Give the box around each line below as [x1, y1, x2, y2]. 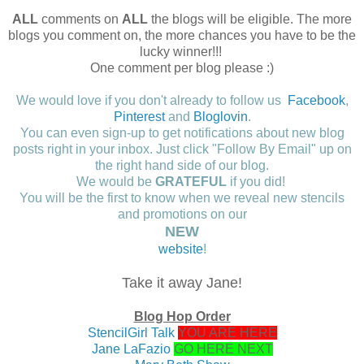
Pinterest [113, 109, 165, 123]
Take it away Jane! [122, 274, 242, 291]
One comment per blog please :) [90, 60, 274, 75]
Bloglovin [193, 109, 248, 123]
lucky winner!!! [139, 44, 225, 58]
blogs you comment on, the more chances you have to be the [8, 28, 356, 42]
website [158, 241, 203, 256]
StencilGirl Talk [87, 325, 175, 340]
